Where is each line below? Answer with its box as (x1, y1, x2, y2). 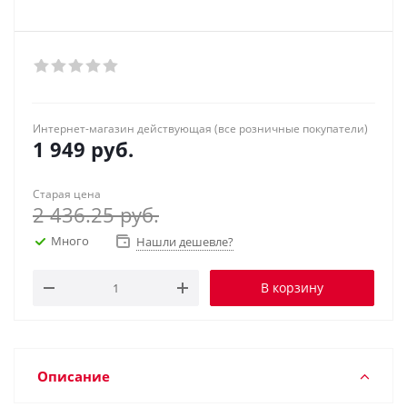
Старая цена (33, 186, 101, 202)
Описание (37, 366, 110, 385)
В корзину (261, 278, 323, 296)
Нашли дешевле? (136, 233, 233, 250)
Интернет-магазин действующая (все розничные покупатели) (33, 121, 368, 136)
